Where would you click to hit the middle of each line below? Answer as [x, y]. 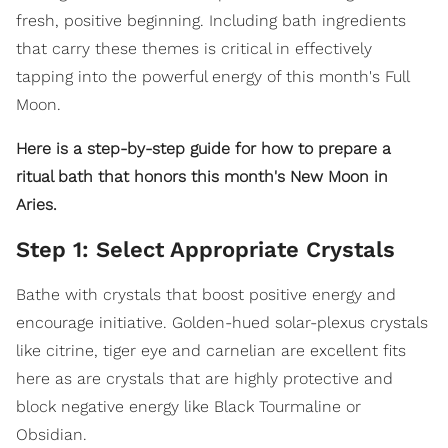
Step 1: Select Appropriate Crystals [205, 250]
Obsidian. [51, 435]
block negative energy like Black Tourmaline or [188, 407]
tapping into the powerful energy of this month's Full [212, 77]
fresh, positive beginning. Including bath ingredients [211, 21]
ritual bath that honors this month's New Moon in [202, 177]
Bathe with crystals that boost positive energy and [206, 295]
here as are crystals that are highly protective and [204, 379]
